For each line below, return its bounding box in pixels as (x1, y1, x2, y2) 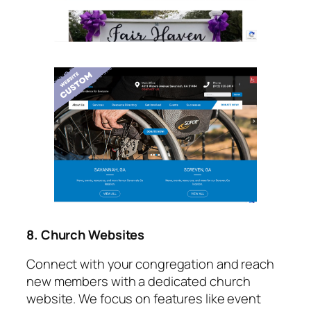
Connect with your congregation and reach (26, 254, 274, 272)
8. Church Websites (26, 226, 145, 244)
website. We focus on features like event (26, 289, 261, 307)
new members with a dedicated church (26, 271, 251, 289)
